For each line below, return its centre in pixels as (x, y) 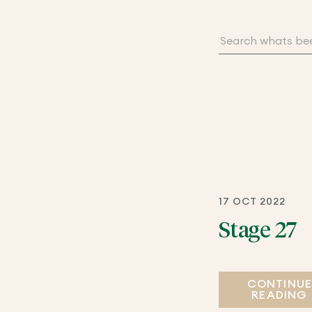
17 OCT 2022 (252, 202)
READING (280, 295)
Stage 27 (258, 231)
